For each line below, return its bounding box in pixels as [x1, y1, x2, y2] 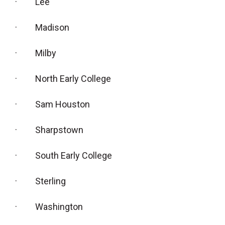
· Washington [15, 201, 83, 212]
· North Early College [15, 73, 111, 84]
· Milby [15, 48, 56, 59]
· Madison [15, 22, 69, 33]
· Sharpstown [15, 125, 83, 136]
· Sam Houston [15, 99, 90, 110]
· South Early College [15, 150, 112, 161]
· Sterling [15, 176, 66, 187]
